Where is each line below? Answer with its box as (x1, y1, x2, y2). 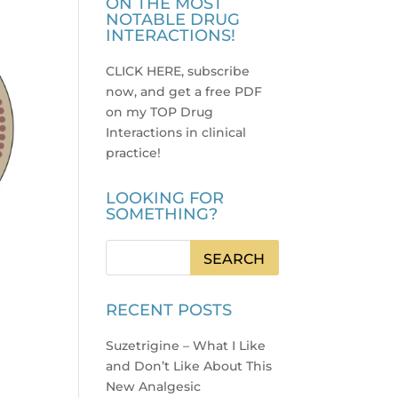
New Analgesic (106, 378, 202, 395)
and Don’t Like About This (106, 358, 273, 375)
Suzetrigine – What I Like (106, 338, 267, 354)
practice (106, 145, 158, 162)
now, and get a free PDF (106, 84, 263, 100)
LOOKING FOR (106, 188, 225, 209)
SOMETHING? (106, 204, 219, 225)
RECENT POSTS (106, 300, 233, 321)
